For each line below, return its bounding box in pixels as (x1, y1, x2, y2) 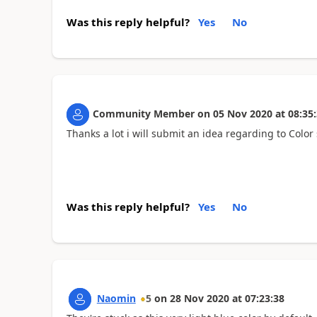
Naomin (96, 292, 136, 305)
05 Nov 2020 (212, 106, 272, 120)
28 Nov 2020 (169, 292, 229, 305)
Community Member (92, 106, 195, 120)
